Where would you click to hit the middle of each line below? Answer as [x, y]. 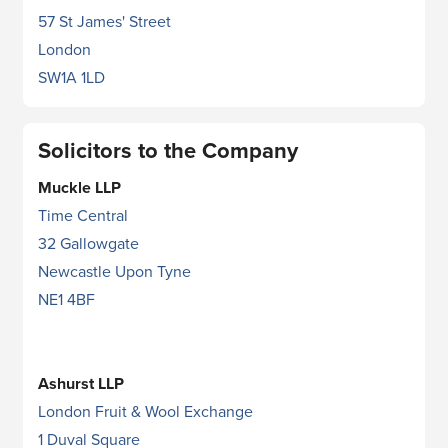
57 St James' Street [104, 22]
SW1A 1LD [71, 78]
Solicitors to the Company [168, 151]
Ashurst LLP [81, 384]
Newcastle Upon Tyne [114, 272]
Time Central [83, 216]
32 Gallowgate [88, 244]
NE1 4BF [66, 300]
